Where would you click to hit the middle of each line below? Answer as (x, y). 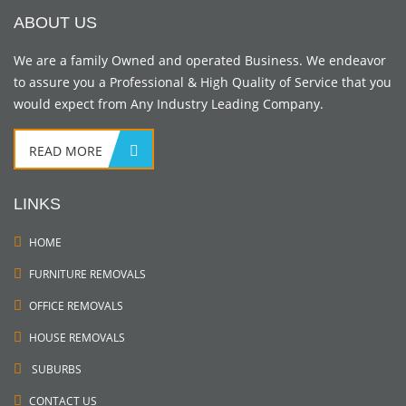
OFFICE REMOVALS (76, 306)
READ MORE (66, 151)
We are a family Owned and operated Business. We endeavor (200, 61)
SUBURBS (55, 370)
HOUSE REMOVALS (77, 338)
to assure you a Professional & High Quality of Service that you (203, 82)
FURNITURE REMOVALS (87, 275)
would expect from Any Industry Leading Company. (169, 104)
